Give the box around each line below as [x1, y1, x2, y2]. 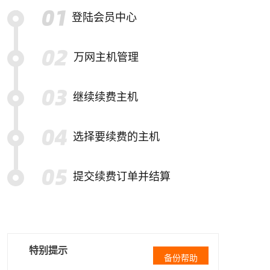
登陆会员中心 [72, 11, 137, 24]
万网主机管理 [73, 51, 139, 63]
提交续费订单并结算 [73, 171, 171, 183]
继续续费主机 [73, 91, 138, 103]
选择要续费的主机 [73, 131, 160, 143]
